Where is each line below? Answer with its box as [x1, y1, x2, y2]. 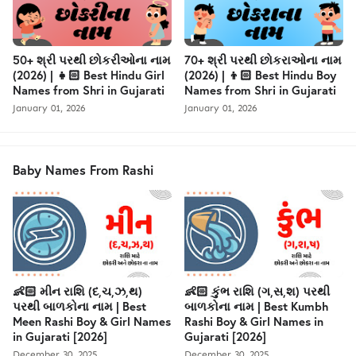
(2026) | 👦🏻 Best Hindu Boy [184, 67, 336, 83]
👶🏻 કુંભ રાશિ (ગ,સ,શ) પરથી [184, 283, 330, 300]
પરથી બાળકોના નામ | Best [13, 298, 146, 315]
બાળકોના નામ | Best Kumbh [184, 298, 328, 315]
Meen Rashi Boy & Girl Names [13, 313, 171, 330]
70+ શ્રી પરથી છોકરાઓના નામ [184, 52, 342, 68]
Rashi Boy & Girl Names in [184, 313, 323, 330]
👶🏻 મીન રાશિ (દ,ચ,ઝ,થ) [13, 283, 142, 300]
